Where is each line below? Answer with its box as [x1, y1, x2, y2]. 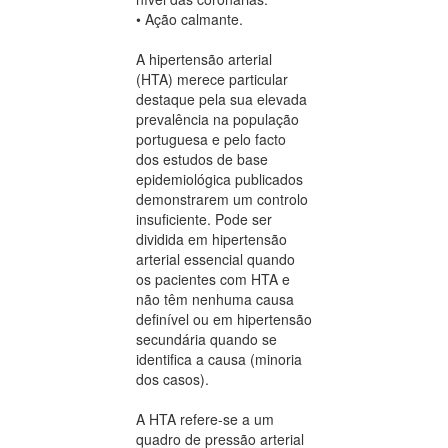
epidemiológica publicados [136, 169, 303, 190]
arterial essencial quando [136, 249, 295, 270]
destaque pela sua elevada [136, 89, 307, 110]
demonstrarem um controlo [136, 189, 308, 210]
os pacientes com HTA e [136, 269, 290, 290]
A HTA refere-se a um [136, 409, 274, 430]
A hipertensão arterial [136, 49, 272, 70]
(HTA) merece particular [136, 69, 288, 90]
